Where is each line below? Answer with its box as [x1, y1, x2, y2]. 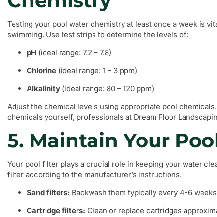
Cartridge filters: [27, 206, 85, 215]
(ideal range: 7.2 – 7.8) [36, 48, 111, 57]
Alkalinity [27, 84, 60, 93]
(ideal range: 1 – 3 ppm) [56, 66, 137, 75]
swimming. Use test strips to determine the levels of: [7, 30, 188, 39]
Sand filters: [27, 188, 70, 197]
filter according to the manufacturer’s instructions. [7, 170, 182, 179]
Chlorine [27, 66, 56, 75]
